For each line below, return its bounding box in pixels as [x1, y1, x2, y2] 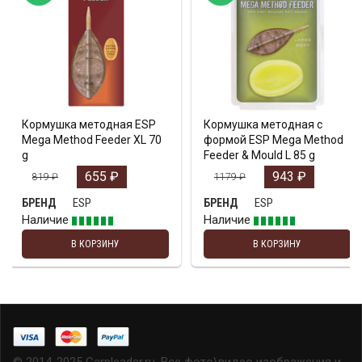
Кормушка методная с [204, 118, 322, 132]
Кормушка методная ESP [22, 118, 156, 132]
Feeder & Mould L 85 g [204, 149, 315, 162]
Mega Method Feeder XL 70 [22, 133, 162, 147]
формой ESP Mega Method [204, 133, 343, 147]
